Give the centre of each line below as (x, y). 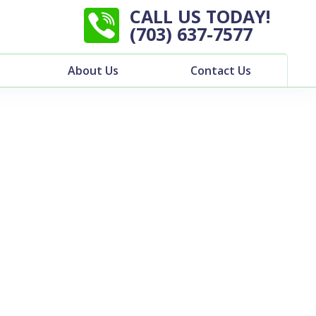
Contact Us (220, 71)
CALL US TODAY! (200, 16)
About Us (93, 71)
